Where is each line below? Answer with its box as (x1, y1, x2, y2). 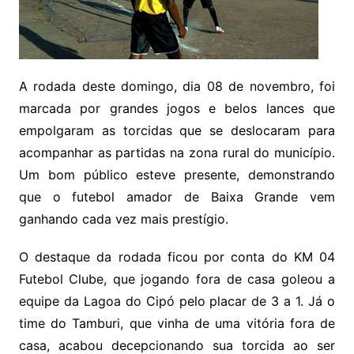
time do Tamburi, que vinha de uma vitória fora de (18, 315, 336, 331)
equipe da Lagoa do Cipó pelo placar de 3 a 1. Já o (18, 293, 336, 309)
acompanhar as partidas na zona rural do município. (18, 145, 336, 160)
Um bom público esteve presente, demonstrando (18, 167, 336, 183)
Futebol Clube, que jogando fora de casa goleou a (18, 271, 336, 287)
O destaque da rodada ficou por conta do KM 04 (18, 249, 336, 265)
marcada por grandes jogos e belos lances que (18, 100, 336, 116)
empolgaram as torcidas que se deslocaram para (18, 122, 336, 138)
